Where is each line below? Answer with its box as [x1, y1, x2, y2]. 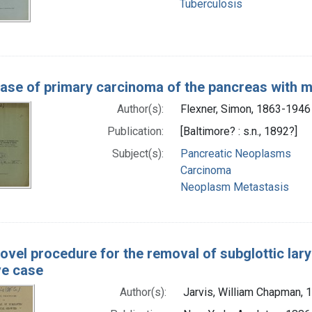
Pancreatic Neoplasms [180, 146, 291, 160]
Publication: [107, 124, 164, 138]
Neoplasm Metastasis [180, 180, 289, 194]
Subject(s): [111, 146, 164, 160]
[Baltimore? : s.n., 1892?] [180, 124, 297, 138]
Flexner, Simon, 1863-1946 [180, 102, 311, 116]
